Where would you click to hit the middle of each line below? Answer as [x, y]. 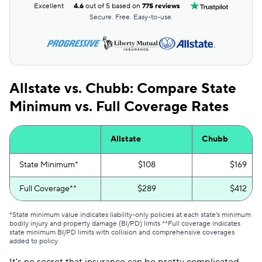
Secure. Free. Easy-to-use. [131, 17]
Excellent [49, 6]
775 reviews [161, 6]
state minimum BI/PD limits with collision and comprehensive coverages [122, 232]
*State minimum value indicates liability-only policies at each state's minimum [130, 215]
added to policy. [34, 241]
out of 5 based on [113, 6]
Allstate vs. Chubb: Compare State [123, 89]
